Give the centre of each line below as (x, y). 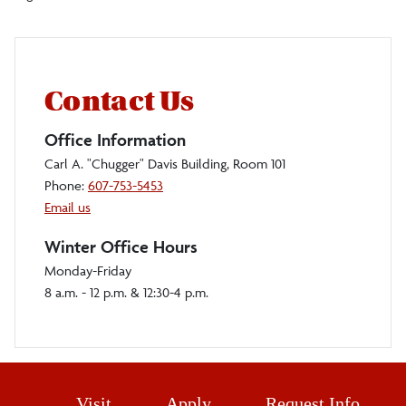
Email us (68, 207)
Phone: (66, 185)
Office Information (115, 139)
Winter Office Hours (121, 246)
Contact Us (120, 101)
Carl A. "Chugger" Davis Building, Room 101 (165, 163)
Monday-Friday (88, 270)
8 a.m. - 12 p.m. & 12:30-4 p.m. (126, 292)
